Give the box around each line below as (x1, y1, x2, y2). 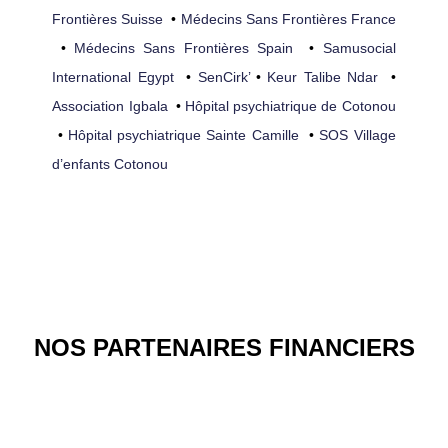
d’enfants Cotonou (52, 155, 169, 172)
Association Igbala (52, 97, 168, 114)
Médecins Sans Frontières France (180, 10, 396, 27)
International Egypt (52, 68, 174, 85)
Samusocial (322, 39, 396, 56)
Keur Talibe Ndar (267, 68, 378, 85)
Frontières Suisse (52, 10, 164, 27)
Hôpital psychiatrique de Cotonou (185, 97, 396, 114)
